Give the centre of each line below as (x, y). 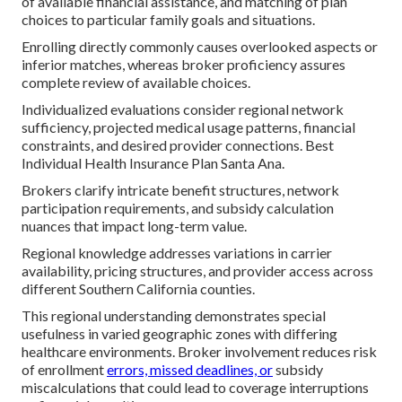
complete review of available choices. (136, 83)
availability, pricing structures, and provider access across (197, 271)
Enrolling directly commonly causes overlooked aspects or (200, 47)
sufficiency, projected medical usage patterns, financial (188, 127)
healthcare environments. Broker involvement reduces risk (199, 352)
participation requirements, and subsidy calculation (178, 208)
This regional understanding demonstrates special (174, 316)
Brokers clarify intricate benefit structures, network (180, 190)
